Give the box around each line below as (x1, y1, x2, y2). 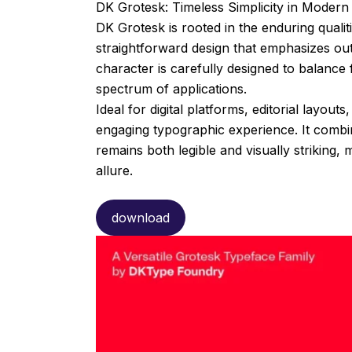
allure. (96, 162, 133, 178)
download (112, 209, 170, 225)
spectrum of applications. (96, 80, 247, 97)
